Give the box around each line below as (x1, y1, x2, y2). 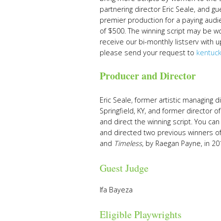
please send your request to (100, 48, 196, 58)
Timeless (114, 139, 142, 148)
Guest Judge (100, 161, 148, 175)
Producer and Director (100, 69, 196, 83)
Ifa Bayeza (100, 185, 133, 195)
